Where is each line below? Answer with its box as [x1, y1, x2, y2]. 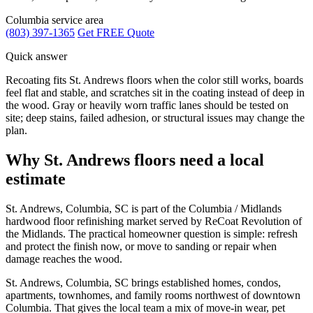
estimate [6, 169, 66, 188]
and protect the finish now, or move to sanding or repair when [6, 240, 277, 252]
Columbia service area [6, 13, 103, 26]
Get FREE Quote [78, 26, 154, 38]
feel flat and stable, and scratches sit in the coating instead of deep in [6, 86, 305, 99]
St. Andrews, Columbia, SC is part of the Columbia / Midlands [6, 202, 282, 214]
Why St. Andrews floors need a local [6, 150, 264, 169]
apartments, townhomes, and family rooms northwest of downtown [6, 289, 300, 301]
